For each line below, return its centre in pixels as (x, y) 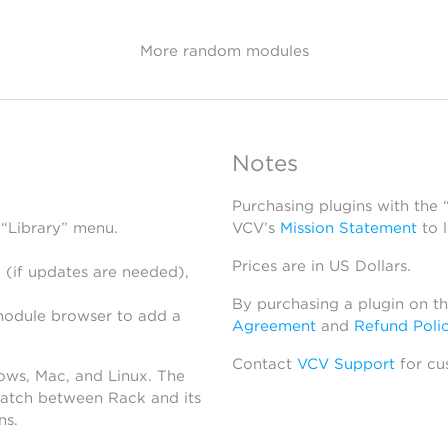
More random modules (224, 50)
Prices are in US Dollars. (321, 266)
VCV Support (345, 364)
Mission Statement (348, 228)
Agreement (273, 326)
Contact (264, 364)
